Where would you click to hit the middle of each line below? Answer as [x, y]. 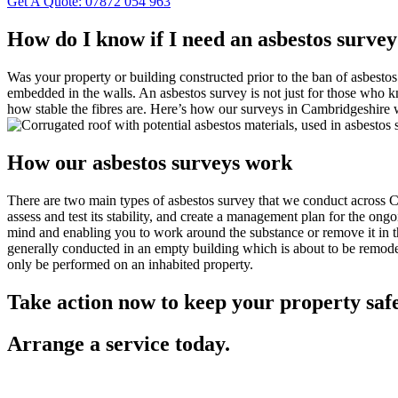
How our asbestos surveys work [150, 163]
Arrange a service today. [119, 343]
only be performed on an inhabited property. [130, 265]
